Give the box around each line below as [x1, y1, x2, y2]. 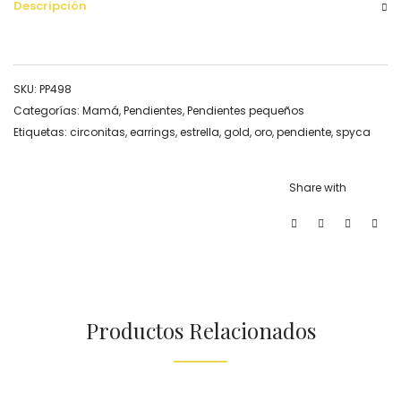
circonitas [70, 124, 125, 141]
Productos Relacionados [85, 316, 316, 346]
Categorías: [13, 103, 82, 119]
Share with [289, 180, 346, 196]
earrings [130, 124, 175, 141]
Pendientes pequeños [187, 103, 304, 119]
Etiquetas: [13, 124, 70, 141]
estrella [180, 124, 219, 141]
